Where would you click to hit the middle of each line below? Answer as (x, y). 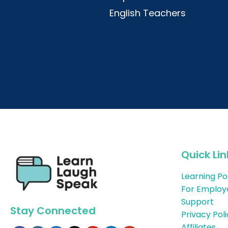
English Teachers (148, 13)
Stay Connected (53, 211)
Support (197, 202)
